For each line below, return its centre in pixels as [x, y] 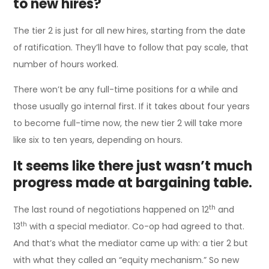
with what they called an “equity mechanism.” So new [126, 260]
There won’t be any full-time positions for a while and [126, 90]
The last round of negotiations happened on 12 [111, 210]
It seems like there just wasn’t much [133, 166]
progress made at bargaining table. [133, 183]
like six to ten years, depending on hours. [98, 140]
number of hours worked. [66, 65]
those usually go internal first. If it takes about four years [132, 107]
